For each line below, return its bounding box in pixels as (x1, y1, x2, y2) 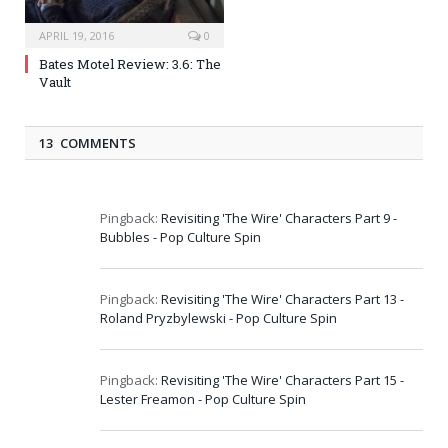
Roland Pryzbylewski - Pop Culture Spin (100, 308, 337, 327)
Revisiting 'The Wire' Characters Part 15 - (161, 370, 404, 389)
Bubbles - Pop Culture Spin (100, 227, 261, 246)
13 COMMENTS (39, 133, 136, 152)
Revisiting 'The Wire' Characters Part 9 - (161, 208, 397, 227)
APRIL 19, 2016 (39, 27, 114, 43)
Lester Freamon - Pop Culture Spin (100, 389, 306, 408)
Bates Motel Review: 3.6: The (39, 54, 221, 73)
